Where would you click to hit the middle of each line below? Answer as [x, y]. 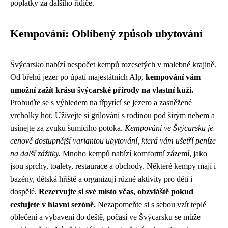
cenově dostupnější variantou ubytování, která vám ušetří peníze [113, 141]
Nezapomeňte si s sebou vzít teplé [151, 204]
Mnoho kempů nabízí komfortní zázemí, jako [134, 153]
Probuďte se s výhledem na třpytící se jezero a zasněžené [101, 103]
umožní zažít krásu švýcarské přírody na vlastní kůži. [102, 90]
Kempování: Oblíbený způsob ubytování [106, 34]
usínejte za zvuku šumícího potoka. [67, 128]
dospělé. [24, 192]
